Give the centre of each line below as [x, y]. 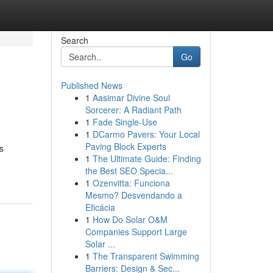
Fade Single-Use [125, 122]
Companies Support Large [136, 232]
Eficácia [100, 207]
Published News [91, 85]
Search [74, 40]
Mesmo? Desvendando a [133, 195]
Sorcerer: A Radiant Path [133, 110]
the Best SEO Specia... [129, 171]
